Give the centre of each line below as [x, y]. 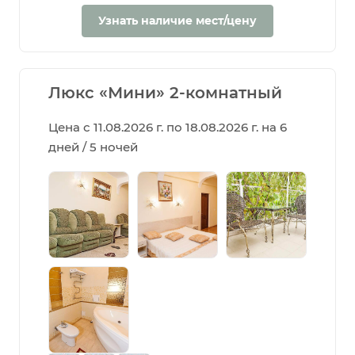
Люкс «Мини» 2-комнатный [165, 92]
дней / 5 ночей [93, 147]
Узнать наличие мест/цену [177, 20]
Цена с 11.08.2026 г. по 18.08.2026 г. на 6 [168, 127]
